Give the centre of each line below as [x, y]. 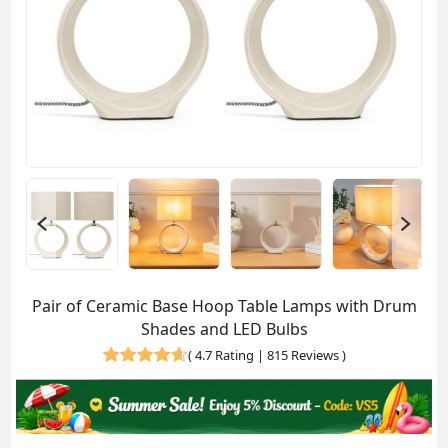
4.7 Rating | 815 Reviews [266, 354]
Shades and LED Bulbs [224, 328]
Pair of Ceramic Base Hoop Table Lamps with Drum [224, 305]
